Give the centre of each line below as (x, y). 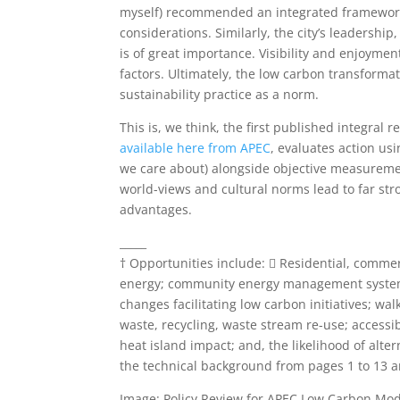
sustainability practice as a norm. (220, 94)
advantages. (156, 209)
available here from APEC (196, 148)
